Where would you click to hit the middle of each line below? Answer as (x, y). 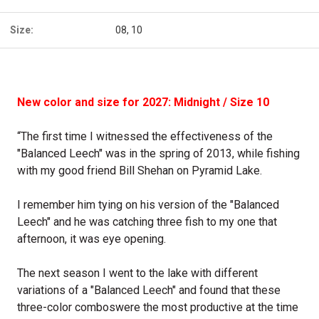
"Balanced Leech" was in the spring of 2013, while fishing (158, 153)
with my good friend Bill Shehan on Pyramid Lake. (140, 171)
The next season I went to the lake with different (137, 273)
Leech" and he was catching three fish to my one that (147, 222)
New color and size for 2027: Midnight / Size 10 (143, 102)
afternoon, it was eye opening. (91, 239)
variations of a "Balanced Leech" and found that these (149, 290)
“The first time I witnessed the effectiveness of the (145, 136)
